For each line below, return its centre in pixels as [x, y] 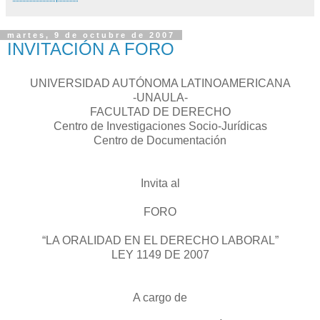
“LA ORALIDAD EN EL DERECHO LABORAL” [160, 240]
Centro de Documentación [160, 140]
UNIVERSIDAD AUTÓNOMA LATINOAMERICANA [160, 83]
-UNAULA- [160, 97]
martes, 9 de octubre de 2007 [91, 35]
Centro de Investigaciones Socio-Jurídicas [160, 126]
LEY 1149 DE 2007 [160, 254]
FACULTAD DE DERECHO [160, 111]
